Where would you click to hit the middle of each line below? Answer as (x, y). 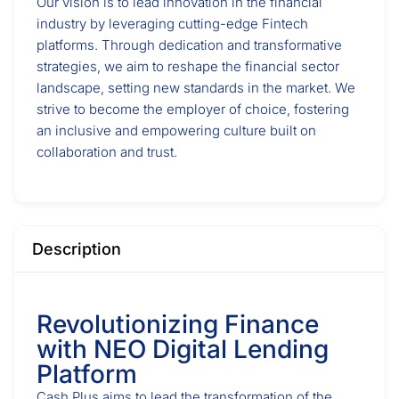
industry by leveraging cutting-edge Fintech (172, 24)
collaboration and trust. (107, 152)
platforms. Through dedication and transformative (189, 45)
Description (77, 249)
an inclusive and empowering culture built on (176, 130)
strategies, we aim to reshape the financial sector (188, 66)
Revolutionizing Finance (178, 324)
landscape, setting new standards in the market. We (196, 88)
